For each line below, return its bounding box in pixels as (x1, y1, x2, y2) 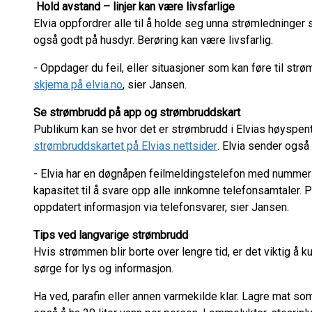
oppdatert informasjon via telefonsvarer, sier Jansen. (33, 201, 289, 214)
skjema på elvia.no (33, 78, 123, 91)
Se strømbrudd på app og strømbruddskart (33, 106, 243, 119)
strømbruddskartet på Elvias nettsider (33, 139, 217, 153)
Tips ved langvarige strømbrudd (33, 228, 191, 242)
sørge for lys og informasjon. (33, 262, 179, 275)
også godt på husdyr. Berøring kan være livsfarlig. (33, 33, 276, 47)
